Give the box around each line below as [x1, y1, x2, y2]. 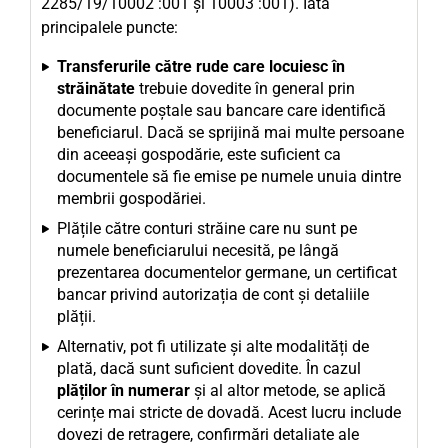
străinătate [57, 79, 135, 98]
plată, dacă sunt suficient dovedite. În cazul [57, 359, 361, 378]
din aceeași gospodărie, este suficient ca [57, 145, 341, 164]
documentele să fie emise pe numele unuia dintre [57, 167, 401, 186]
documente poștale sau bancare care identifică [57, 101, 386, 120]
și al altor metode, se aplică [190, 381, 386, 400]
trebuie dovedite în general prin [135, 79, 355, 98]
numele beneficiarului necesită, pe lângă [57, 241, 339, 260]
